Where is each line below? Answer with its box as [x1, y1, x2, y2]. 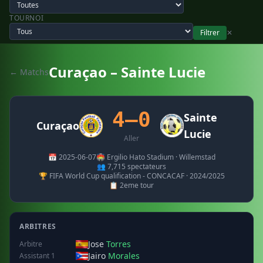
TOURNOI [9, 13, 44, 23]
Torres [106, 238, 131, 249]
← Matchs [9, 66, 49, 77]
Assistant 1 [19, 251, 55, 261]
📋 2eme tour [109, 180, 154, 190]
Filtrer [200, 28, 220, 38]
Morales [108, 250, 140, 261]
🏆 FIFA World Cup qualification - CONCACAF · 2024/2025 [38, 171, 225, 181]
